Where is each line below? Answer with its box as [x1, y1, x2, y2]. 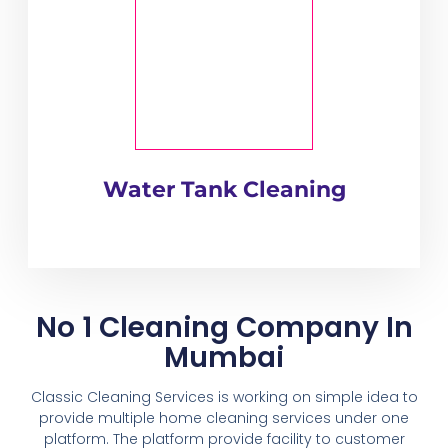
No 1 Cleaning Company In [35, 307, 413, 347]
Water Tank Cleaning [102, 176, 346, 203]
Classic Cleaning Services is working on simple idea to [30, 386, 418, 407]
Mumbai [164, 337, 284, 377]
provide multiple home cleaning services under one [39, 407, 409, 428]
